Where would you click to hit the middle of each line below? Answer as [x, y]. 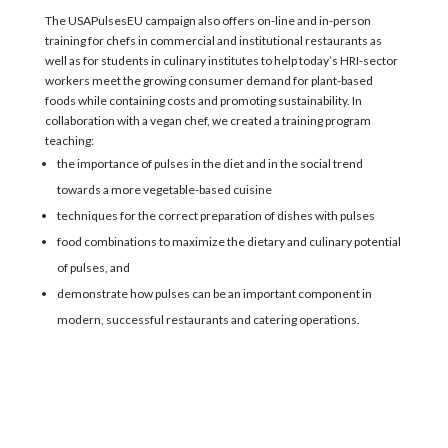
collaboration [80, 120]
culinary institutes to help [230, 60]
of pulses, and [93, 267]
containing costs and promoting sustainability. [229, 100]
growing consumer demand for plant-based [257, 80]
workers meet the [93, 80]
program [347, 120]
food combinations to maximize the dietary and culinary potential [228, 241]
